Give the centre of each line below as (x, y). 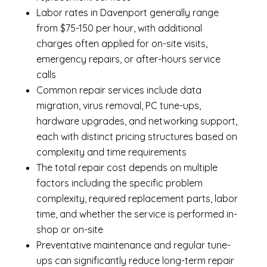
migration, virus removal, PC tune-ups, (118, 106)
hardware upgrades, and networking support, (136, 121)
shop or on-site (69, 230)
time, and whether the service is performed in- (136, 214)
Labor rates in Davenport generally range (127, 13)
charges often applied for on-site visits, (122, 44)
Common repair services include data (119, 90)
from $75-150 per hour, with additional (119, 28)
